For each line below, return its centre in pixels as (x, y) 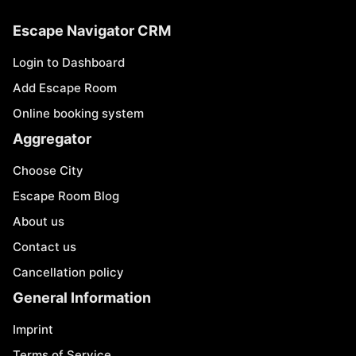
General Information (82, 298)
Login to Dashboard (69, 62)
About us (39, 221)
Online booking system (78, 113)
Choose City (48, 170)
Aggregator (52, 139)
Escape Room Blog (66, 196)
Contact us (44, 247)
